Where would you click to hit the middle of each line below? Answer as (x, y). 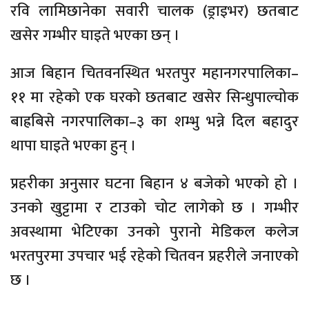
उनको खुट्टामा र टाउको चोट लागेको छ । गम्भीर (154, 208)
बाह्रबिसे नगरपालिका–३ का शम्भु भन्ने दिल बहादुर (154, 121)
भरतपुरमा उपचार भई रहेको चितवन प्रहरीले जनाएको (154, 256)
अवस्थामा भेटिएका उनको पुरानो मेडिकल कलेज (154, 232)
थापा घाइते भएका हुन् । (73, 146)
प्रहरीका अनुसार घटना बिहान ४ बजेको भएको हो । (154, 183)
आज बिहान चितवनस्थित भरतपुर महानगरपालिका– (154, 73)
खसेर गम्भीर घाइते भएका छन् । (95, 35)
